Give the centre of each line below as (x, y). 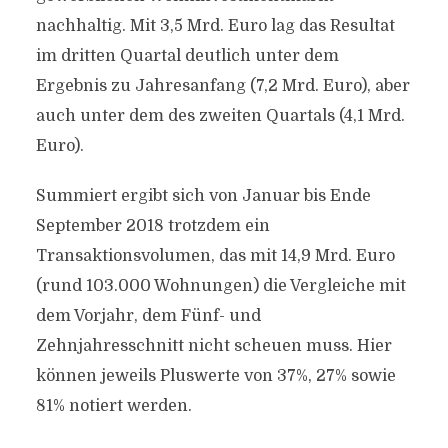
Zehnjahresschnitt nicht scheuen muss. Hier (213, 346)
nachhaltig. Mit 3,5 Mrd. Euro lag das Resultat (215, 26)
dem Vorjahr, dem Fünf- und (148, 316)
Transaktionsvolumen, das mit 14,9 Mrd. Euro (215, 256)
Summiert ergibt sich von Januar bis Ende (203, 196)
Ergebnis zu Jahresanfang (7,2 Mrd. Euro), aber (222, 86)
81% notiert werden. (113, 406)
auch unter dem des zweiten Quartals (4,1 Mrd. (220, 116)
